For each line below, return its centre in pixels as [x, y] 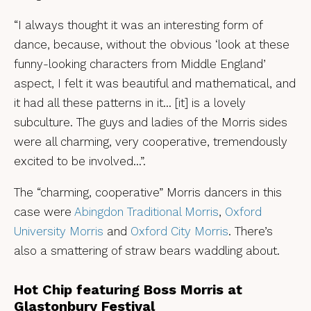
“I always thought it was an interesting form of [138, 25]
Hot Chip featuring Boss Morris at [128, 289]
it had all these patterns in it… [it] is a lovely [130, 103]
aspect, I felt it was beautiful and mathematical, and [155, 83]
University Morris [59, 231]
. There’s [251, 231]
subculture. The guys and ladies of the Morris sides [151, 122]
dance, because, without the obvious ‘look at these [152, 44]
